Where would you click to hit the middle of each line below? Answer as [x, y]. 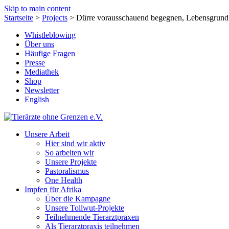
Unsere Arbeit [47, 134]
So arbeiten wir [70, 153]
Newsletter [42, 90]
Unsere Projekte [71, 162]
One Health [64, 180]
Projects [55, 18]
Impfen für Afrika [53, 189]
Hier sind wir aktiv [75, 143]
